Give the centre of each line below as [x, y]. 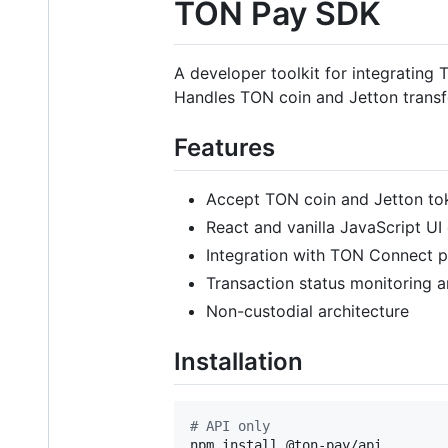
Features [224, 147]
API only [234, 425]
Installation [238, 361]
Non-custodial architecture [307, 310]
